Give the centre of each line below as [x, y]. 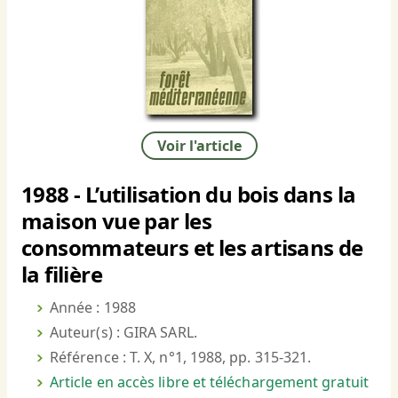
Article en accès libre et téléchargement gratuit [209, 382]
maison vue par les [117, 221]
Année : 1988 [93, 308]
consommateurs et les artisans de [192, 248]
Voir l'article [199, 146]
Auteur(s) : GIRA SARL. [123, 333]
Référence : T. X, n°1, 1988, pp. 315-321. [181, 358]
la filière [62, 275]
